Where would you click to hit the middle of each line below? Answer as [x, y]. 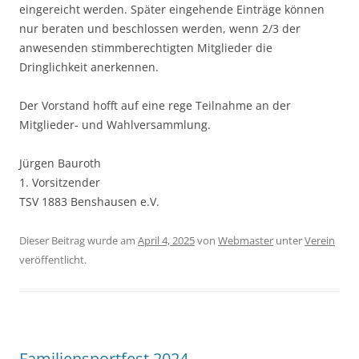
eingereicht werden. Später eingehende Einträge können [172, 9]
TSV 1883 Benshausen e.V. [89, 202]
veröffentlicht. [53, 260]
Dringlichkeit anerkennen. [89, 67]
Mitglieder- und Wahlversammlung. [115, 125]
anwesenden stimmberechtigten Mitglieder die [146, 48]
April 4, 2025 [166, 240]
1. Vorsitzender [60, 182]
